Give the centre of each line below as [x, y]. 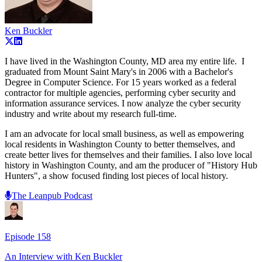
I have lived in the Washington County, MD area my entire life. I [125, 61]
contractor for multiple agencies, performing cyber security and [120, 92]
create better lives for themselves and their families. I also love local [128, 154]
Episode [21, 236]
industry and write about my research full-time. [91, 113]
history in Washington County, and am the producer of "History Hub [131, 165]
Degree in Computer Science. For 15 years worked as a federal [120, 82]
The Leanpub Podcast [52, 195]
